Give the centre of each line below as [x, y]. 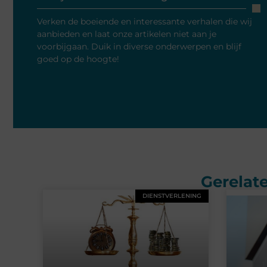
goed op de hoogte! [78, 59]
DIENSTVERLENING [172, 196]
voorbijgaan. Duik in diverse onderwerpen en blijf [139, 47]
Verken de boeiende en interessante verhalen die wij [145, 22]
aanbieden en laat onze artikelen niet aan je [127, 34]
